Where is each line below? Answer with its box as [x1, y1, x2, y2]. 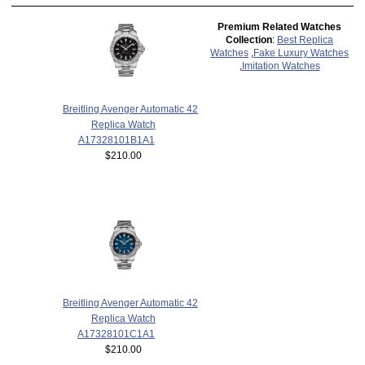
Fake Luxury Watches [253, 47, 350, 59]
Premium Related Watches [218, 21, 342, 33]
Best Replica [277, 34, 334, 46]
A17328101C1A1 [77, 328, 156, 340]
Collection [226, 34, 273, 46]
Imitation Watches [241, 60, 320, 72]
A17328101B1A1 [77, 134, 155, 145]
